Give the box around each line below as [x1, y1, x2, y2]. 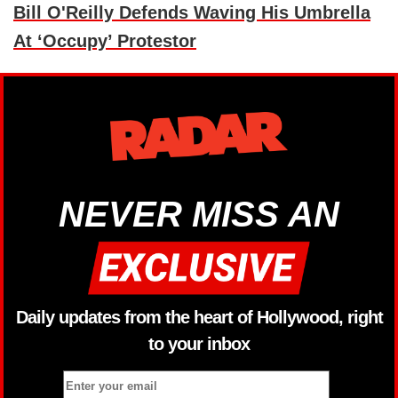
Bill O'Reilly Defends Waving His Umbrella [13, 3, 370, 23]
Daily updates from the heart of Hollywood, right [15, 306, 383, 327]
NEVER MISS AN [59, 195, 339, 235]
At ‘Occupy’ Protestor [13, 31, 196, 52]
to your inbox [148, 333, 250, 354]
